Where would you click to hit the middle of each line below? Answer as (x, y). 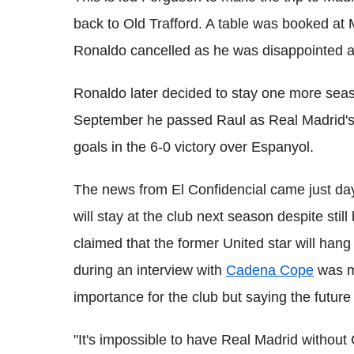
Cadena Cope (270, 270)
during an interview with (150, 270)
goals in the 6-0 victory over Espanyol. (194, 147)
